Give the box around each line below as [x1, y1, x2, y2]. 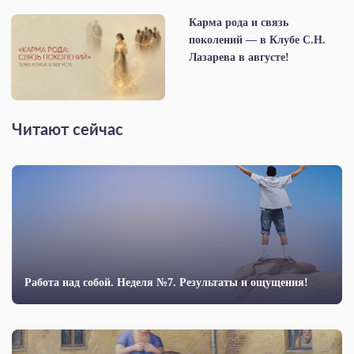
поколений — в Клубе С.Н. [189, 33, 326, 46]
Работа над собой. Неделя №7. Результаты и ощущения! [24, 277, 308, 289]
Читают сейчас [12, 122, 123, 139]
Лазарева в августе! [189, 51, 289, 63]
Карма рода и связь [189, 16, 288, 28]
